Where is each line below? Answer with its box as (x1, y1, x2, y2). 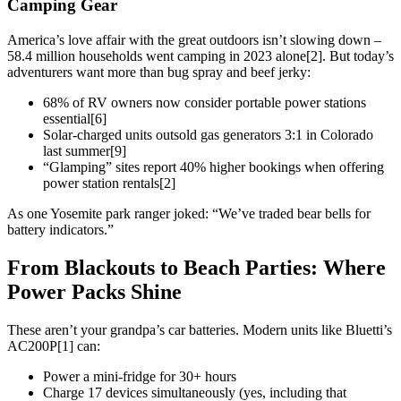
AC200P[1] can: (7, 337, 100, 354)
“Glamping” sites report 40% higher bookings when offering (43, 159, 384, 175)
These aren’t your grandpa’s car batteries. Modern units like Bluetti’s (7, 321, 392, 337)
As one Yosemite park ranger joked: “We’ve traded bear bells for (7, 206, 371, 222)
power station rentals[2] (43, 175, 175, 192)
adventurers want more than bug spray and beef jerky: (7, 64, 311, 81)
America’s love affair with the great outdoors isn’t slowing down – (7, 32, 381, 48)
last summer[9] (43, 143, 126, 159)
